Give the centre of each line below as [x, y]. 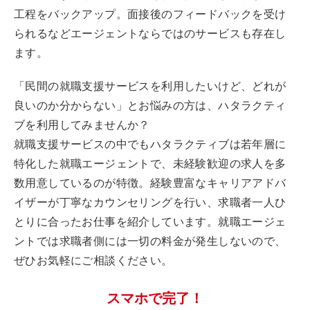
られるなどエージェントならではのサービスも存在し [150, 34]
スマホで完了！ [155, 298]
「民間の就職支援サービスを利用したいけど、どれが [150, 86]
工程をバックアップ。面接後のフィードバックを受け [150, 14]
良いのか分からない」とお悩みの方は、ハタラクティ [150, 106]
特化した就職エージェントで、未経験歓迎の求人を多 [150, 164]
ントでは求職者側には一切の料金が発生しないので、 [150, 241]
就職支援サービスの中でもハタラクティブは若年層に [150, 144]
